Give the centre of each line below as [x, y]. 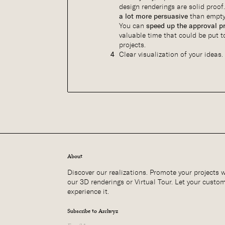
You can [133, 26]
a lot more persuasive [154, 17]
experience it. [88, 191]
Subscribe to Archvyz [93, 211]
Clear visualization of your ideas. [171, 54]
